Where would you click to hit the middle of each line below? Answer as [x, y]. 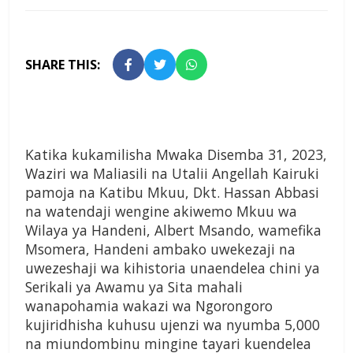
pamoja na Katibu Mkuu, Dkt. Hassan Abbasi [172, 193]
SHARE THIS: [63, 65]
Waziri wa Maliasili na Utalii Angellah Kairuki [172, 174]
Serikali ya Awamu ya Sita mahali [134, 287]
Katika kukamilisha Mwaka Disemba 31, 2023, [176, 155]
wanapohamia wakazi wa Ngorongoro [149, 306]
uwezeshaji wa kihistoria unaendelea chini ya [173, 268]
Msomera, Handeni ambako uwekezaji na [160, 249]
